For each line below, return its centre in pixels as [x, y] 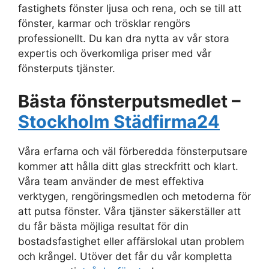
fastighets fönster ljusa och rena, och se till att [130, 8]
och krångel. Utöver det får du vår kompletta [125, 257]
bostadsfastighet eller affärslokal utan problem [131, 242]
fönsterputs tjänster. [67, 68]
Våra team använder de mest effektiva [111, 182]
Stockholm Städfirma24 [119, 122]
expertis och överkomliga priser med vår [115, 53]
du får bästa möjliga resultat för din [103, 227]
